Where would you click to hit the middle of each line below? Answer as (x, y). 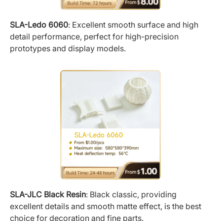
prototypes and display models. (68, 49)
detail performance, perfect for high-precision (94, 37)
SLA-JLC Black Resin (48, 194)
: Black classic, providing (131, 194)
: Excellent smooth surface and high (133, 25)
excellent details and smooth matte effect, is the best (106, 206)
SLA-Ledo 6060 (39, 25)
